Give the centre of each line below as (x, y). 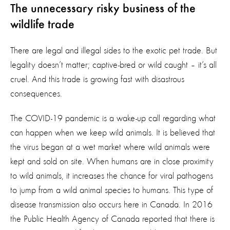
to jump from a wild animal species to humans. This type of (112, 190)
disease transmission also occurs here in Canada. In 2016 (111, 205)
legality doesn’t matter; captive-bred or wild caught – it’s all (113, 65)
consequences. (36, 94)
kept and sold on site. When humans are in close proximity (112, 161)
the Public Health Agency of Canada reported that (100, 219)
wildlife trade (42, 25)
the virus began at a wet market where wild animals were (110, 147)
